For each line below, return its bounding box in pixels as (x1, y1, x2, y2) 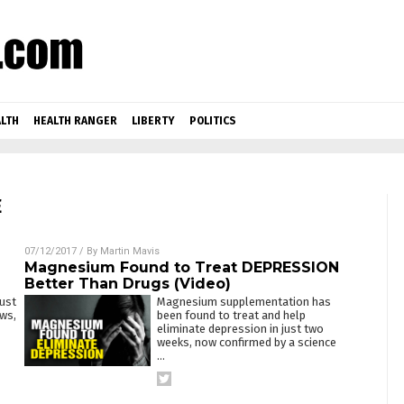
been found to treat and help (156, 308, 306, 322)
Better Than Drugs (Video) (23, 275, 231, 292)
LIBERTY (132, 115, 175, 127)
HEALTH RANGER (33, 115, 117, 127)
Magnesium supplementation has (156, 295, 331, 308)
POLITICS (189, 115, 236, 127)
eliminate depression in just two (156, 322, 324, 335)
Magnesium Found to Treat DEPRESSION (23, 259, 339, 276)
